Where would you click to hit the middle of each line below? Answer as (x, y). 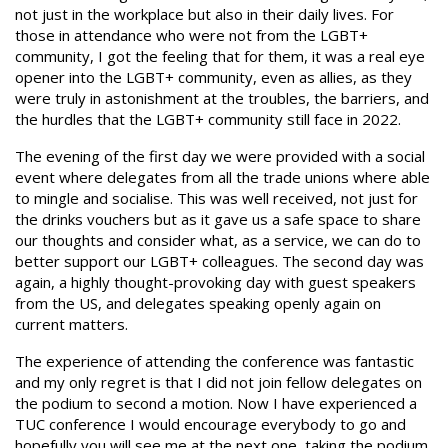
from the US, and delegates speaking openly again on (198, 303)
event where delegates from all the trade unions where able (222, 177)
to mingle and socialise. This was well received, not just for (216, 198)
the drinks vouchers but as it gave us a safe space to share (218, 219)
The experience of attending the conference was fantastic (214, 361)
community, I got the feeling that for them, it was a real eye (220, 56)
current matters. (71, 324)
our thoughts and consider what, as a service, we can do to (218, 240)
